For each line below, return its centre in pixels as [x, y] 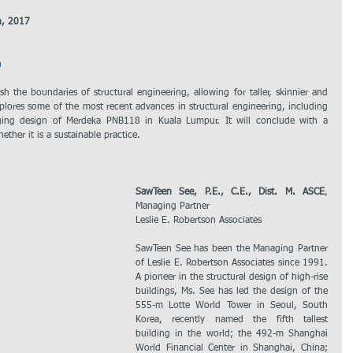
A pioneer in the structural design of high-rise [232, 277]
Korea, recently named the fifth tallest [232, 320]
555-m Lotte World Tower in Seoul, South [232, 306]
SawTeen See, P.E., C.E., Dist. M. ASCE [230, 192]
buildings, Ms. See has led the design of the [232, 292]
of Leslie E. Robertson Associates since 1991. [232, 263]
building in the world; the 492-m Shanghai [232, 334]
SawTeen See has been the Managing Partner [232, 249]
